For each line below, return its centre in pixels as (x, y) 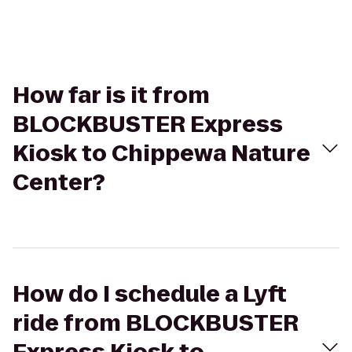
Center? (59, 183)
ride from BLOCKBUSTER (156, 323)
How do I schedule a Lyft (150, 294)
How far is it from (111, 95)
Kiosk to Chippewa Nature (161, 154)
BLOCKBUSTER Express (148, 125)
